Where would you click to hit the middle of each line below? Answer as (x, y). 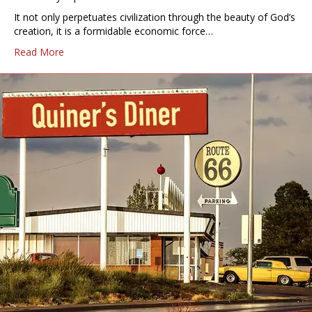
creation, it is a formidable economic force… (114, 31)
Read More (39, 52)
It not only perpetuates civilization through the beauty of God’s (155, 17)
